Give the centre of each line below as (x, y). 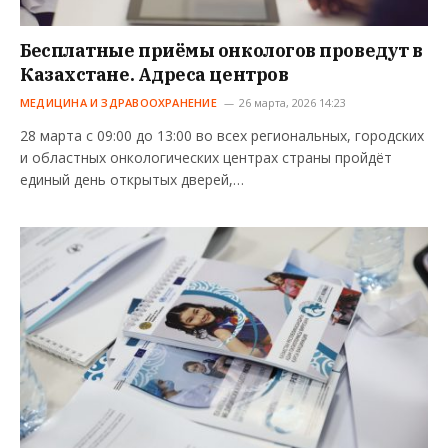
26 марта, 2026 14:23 (292, 103)
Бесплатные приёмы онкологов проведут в (221, 51)
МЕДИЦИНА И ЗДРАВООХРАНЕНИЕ (118, 103)
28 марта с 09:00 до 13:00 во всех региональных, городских (222, 136)
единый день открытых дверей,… (132, 180)
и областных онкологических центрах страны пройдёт (206, 158)
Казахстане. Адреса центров (154, 75)
